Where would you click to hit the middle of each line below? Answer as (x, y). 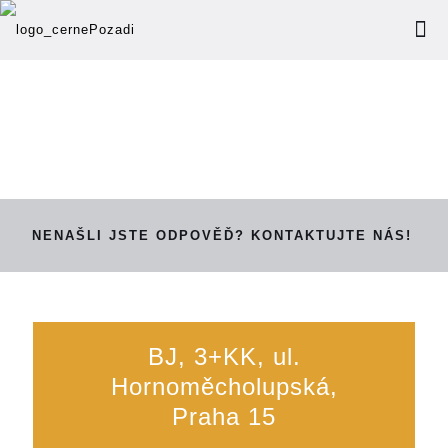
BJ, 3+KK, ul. (224, 357)
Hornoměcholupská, (224, 387)
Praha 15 (224, 417)
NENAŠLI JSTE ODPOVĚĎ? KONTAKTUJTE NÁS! (222, 236)
